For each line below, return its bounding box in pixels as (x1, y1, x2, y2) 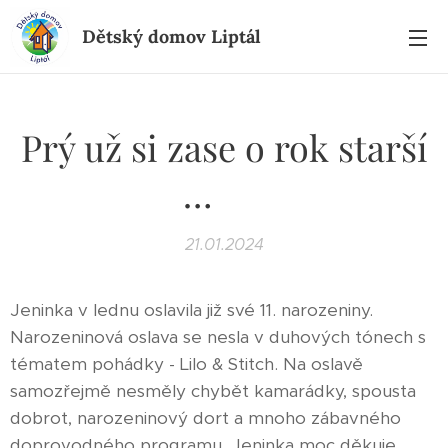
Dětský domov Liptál (82, 25, 261, 48)
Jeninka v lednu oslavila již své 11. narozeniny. (10, 299, 373, 321)
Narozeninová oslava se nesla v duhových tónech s (10, 326, 426, 348)
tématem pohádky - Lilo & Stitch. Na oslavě (10, 353, 363, 375)
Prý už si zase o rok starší (20, 123, 428, 171)
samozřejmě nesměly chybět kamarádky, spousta (10, 380, 416, 402)
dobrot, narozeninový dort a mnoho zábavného (10, 407, 401, 429)
